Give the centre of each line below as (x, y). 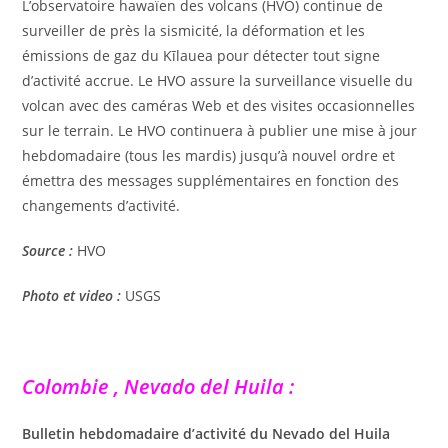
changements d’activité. (101, 205)
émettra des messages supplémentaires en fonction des (211, 180)
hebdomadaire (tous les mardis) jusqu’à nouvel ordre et (209, 155)
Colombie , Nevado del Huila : (158, 386)
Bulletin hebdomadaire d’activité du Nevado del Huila (206, 433)
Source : (48, 250)
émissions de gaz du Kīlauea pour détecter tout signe (201, 55)
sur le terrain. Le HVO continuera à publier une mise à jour (220, 130)
